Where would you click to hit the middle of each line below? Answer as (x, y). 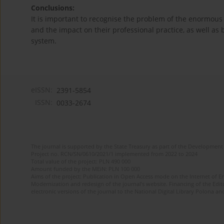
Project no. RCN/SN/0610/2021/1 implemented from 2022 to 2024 (114, 154)
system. (44, 41)
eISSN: (42, 90)
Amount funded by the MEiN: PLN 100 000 (85, 169)
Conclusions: (53, 8)
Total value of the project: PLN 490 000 (81, 161)
